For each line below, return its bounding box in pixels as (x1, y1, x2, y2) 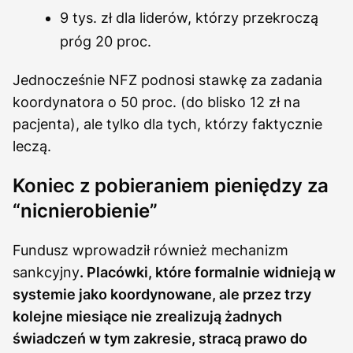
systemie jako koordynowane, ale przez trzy (13, 285, 311, 303)
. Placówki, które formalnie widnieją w (80, 263, 336, 281)
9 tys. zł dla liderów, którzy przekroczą (60, 9, 318, 26)
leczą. (13, 137, 51, 154)
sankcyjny (13, 263, 80, 281)
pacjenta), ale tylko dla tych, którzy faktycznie (13, 115, 322, 132)
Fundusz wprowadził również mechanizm (13, 241, 288, 258)
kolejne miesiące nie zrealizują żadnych (13, 307, 282, 325)
